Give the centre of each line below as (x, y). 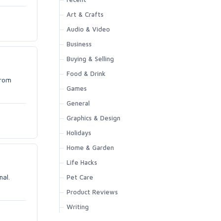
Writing (78, 207)
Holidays (79, 133)
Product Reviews (92, 192)
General (78, 103)
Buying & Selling (90, 59)
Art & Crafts (85, 14)
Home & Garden (90, 147)
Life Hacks (82, 162)
